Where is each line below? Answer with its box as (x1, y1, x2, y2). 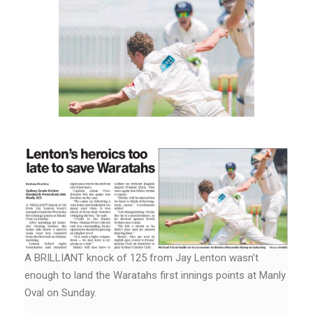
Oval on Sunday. (24, 286, 96, 299)
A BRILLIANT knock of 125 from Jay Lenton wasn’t (24, 251, 259, 264)
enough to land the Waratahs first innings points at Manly (24, 268, 286, 282)
